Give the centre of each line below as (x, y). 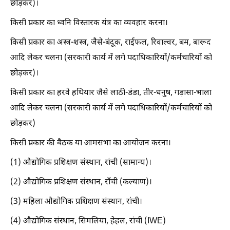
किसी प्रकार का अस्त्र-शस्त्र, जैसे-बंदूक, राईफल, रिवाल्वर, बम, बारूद (111, 43)
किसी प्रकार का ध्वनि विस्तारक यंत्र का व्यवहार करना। (89, 23)
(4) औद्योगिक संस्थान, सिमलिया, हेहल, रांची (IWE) (88, 221)
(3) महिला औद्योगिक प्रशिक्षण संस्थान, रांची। (76, 202)
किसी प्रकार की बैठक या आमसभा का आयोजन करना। (91, 143)
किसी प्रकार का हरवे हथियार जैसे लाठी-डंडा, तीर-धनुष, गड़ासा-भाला (111, 93)
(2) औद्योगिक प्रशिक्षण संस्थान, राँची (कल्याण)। (81, 182)
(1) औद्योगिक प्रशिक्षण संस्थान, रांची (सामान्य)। (81, 163)
